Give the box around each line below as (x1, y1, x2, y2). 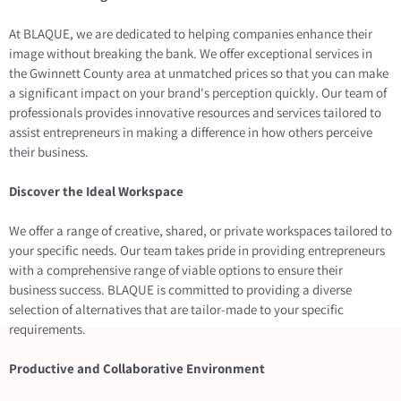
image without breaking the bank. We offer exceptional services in (9, 44, 372, 62)
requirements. (9, 320, 86, 337)
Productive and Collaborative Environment (9, 359, 265, 377)
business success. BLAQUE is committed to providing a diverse (9, 280, 352, 298)
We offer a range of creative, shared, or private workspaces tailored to (9, 221, 392, 239)
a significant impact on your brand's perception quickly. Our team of (9, 83, 387, 101)
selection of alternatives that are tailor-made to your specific (9, 300, 344, 318)
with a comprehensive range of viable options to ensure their (9, 260, 343, 278)
